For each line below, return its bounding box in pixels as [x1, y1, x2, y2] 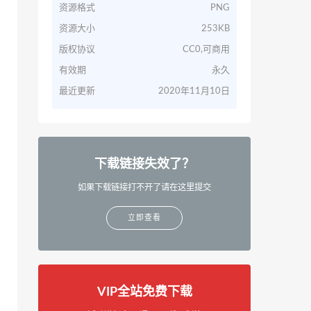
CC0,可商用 [183, 45, 230, 54]
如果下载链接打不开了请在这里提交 [78, 183, 211, 192]
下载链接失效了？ [94, 158, 194, 171]
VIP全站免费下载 [96, 286, 192, 299]
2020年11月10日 [158, 87, 230, 96]
